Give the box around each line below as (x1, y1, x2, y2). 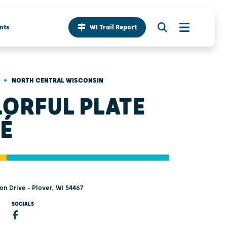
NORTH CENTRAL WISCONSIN (12, 76, 103, 85)
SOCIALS (11, 201, 34, 207)
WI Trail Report (90, 23, 137, 32)
